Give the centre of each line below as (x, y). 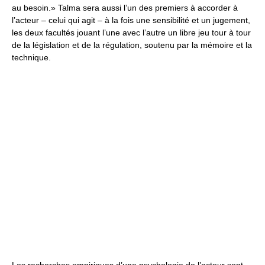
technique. (31, 57)
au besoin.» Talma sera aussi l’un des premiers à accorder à (125, 7)
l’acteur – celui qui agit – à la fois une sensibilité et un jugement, (131, 20)
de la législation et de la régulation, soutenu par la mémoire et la (132, 45)
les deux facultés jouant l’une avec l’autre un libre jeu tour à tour (131, 32)
